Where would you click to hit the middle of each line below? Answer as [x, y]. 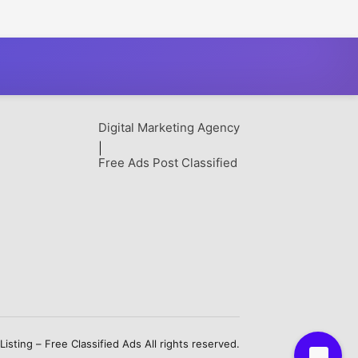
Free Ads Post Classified [167, 162]
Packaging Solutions [288, 12]
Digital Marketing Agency [169, 127]
